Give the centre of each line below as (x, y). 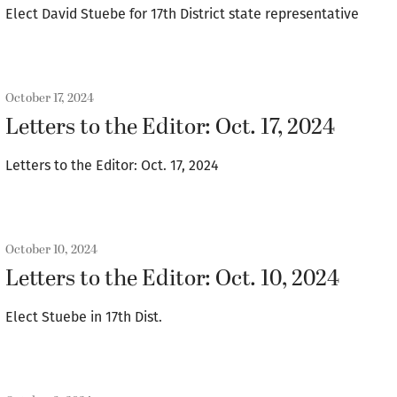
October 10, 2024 (51, 249)
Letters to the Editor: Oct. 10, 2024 (172, 279)
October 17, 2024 (50, 98)
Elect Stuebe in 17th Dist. (84, 317)
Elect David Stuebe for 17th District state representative (182, 14)
